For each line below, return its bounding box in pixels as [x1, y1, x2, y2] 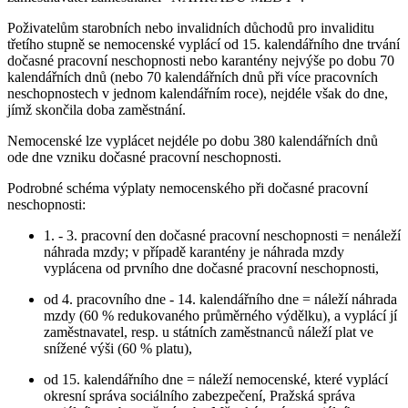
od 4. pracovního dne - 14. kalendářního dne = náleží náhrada [44, 291, 397, 307]
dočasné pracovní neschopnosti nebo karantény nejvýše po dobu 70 [7, 52, 394, 68]
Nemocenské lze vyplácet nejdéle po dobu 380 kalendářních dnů [7, 132, 378, 148]
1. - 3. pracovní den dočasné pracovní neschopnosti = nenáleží [44, 227, 401, 243]
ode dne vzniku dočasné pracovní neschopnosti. [7, 148, 281, 165]
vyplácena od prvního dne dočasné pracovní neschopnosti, [44, 260, 379, 276]
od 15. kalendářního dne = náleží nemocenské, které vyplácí [44, 371, 388, 387]
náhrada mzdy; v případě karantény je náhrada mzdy [44, 243, 344, 260]
